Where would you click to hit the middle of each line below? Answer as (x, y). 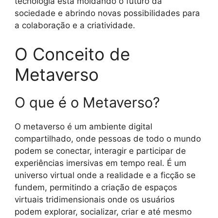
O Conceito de (72, 54)
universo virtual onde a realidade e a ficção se (105, 175)
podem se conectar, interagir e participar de (100, 151)
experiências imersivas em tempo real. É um (100, 163)
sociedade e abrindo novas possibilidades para (107, 13)
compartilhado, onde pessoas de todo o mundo (108, 139)
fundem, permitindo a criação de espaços (96, 188)
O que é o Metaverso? (87, 103)
